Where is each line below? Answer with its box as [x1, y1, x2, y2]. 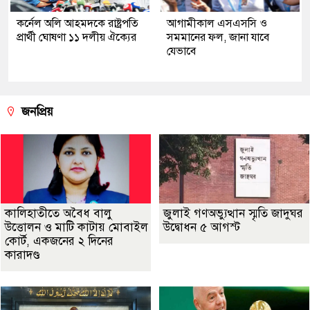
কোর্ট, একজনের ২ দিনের [5, 233, 113, 248]
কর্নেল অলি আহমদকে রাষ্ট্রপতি [17, 16, 138, 30]
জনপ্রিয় [18, 104, 53, 119]
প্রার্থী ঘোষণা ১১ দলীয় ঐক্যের [17, 30, 136, 44]
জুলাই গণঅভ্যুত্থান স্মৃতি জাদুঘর [163, 206, 303, 221]
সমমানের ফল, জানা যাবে [167, 30, 269, 44]
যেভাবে [167, 44, 196, 58]
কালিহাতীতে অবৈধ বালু [5, 206, 112, 221]
